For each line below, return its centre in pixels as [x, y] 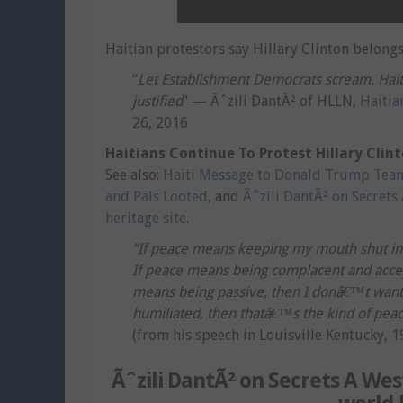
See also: [134, 175]
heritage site [146, 218]
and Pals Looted [157, 197]
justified [157, 101]
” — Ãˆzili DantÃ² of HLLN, [271, 101]
